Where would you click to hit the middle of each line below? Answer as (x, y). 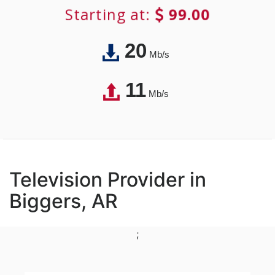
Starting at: (109, 14)
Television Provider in (108, 180)
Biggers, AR (64, 201)
